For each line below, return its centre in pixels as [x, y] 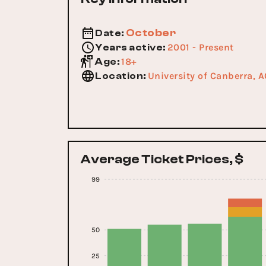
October [151, 33]
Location [119, 76]
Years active [129, 47]
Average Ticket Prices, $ [162, 159]
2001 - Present [200, 47]
